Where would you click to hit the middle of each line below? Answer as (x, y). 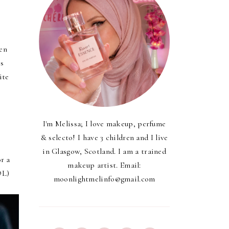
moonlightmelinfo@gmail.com (104, 179)
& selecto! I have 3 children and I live (104, 137)
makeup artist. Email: (104, 165)
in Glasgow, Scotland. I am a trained (105, 151)
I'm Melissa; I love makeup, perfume (104, 123)
